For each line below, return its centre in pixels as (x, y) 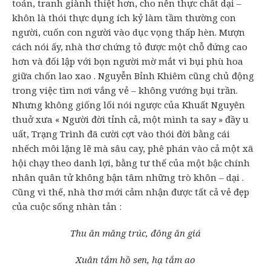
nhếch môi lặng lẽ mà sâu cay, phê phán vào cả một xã (133, 149)
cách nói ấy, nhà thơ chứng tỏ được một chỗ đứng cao (130, 47)
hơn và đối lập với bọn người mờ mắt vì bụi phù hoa (128, 61)
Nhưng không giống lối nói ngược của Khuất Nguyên (129, 105)
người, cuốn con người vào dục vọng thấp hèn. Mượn (129, 32)
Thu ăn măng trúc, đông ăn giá (135, 233)
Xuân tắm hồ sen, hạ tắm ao (135, 260)
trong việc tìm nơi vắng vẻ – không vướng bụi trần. (125, 90)
